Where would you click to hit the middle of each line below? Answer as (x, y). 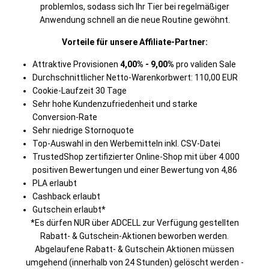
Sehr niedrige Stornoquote (83, 130)
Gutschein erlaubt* (69, 210)
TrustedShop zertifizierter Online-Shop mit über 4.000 (136, 157)
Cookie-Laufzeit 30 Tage (80, 91)
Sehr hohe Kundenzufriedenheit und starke (115, 104)
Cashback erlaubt (66, 196)
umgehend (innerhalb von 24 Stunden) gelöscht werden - (134, 262)
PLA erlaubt (55, 183)
